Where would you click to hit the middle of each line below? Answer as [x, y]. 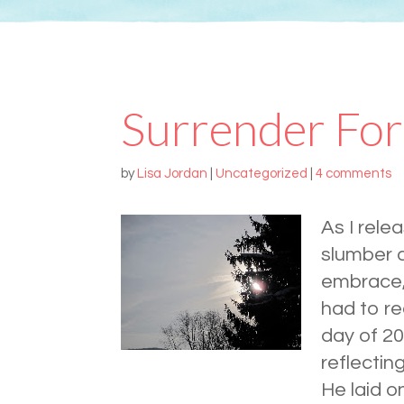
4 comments [354, 174]
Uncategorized [262, 174]
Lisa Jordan [173, 174]
